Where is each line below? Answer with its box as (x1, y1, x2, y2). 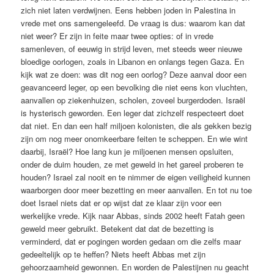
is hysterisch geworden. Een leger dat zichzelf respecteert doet (21, 107, 245, 119)
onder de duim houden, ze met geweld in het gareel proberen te (21, 158, 244, 171)
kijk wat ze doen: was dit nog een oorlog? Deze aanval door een (21, 68, 247, 81)
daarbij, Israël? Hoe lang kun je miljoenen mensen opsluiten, (21, 146, 234, 158)
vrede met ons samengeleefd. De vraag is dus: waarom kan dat (21, 17, 246, 29)
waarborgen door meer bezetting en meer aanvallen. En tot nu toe (21, 184, 253, 196)
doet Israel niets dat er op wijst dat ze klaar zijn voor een (21, 197, 222, 209)
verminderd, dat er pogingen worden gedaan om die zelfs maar (21, 235, 242, 248)
